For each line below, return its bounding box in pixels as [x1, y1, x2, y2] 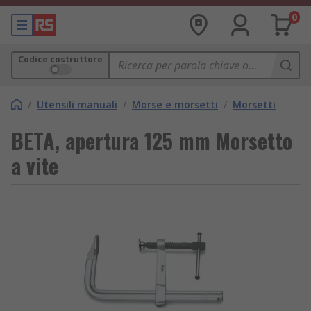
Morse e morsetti [132, 98, 218, 111]
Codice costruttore [18, 53, 103, 65]
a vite [11, 150, 58, 181]
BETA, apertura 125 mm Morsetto [11, 125, 292, 156]
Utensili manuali [37, 98, 117, 111]
